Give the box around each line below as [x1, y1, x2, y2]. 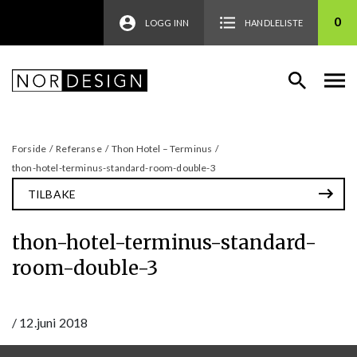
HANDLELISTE [245, 18, 303, 28]
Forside [12, 142, 47, 155]
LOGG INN [144, 18, 190, 28]
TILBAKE [28, 186, 76, 201]
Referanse [56, 142, 102, 155]
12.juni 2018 [19, 314, 88, 330]
